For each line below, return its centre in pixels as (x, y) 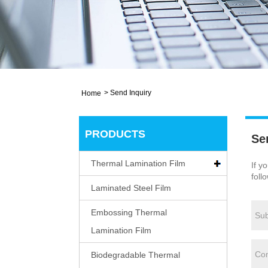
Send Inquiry (131, 92)
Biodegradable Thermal (135, 255)
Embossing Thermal (129, 212)
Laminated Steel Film (131, 188)
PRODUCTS (115, 134)
